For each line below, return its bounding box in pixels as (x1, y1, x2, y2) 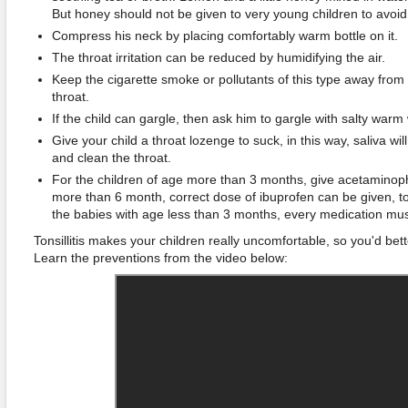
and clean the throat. (51, 150, 171, 165)
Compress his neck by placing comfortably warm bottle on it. (51, 28, 398, 43)
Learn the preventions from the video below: (33, 250, 288, 265)
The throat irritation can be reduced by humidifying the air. (51, 50, 385, 65)
